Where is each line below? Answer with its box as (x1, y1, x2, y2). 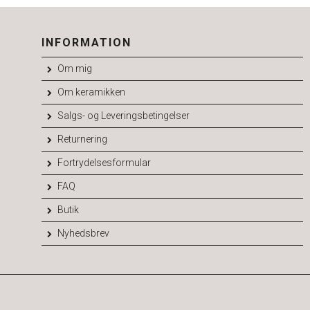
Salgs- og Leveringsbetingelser (57, 109, 190, 121)
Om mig (57, 62, 92, 74)
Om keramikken (57, 86, 125, 98)
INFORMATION (41, 35, 131, 49)
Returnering (57, 133, 107, 145)
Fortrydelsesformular (57, 156, 151, 168)
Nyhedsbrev (57, 227, 109, 239)
